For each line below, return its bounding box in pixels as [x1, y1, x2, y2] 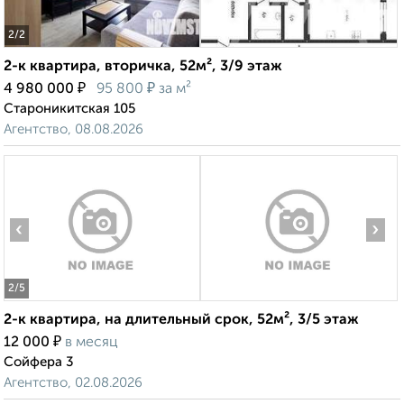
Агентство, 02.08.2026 [4, 376, 142, 390]
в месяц [65, 335, 118, 351]
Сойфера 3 [4, 355, 74, 370]
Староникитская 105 [4, 102, 135, 116]
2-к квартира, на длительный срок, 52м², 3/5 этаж [4, 313, 359, 328]
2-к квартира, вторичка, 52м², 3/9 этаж [4, 60, 282, 75]
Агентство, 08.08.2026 [4, 123, 143, 137]
